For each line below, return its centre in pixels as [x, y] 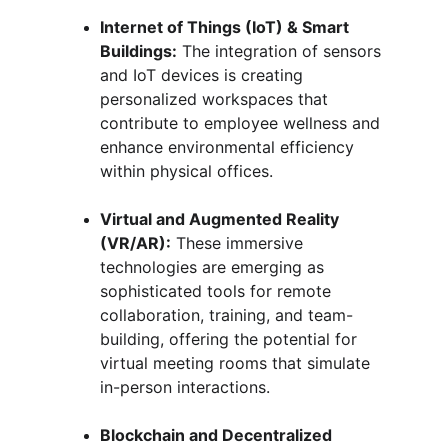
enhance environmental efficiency [229, 147]
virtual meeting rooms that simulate [237, 363]
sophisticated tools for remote [218, 291]
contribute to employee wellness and [242, 123]
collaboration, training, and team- [226, 315]
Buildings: [138, 51]
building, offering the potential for [231, 339]
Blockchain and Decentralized [218, 435]
